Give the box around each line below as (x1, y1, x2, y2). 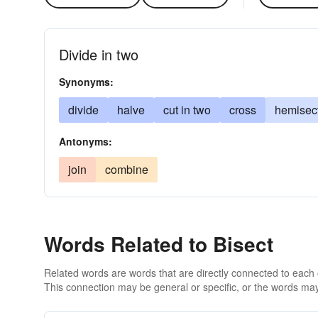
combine (105, 161, 148, 177)
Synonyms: (59, 75, 114, 89)
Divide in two (59, 44, 138, 65)
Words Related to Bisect (44, 229, 273, 258)
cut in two (163, 102, 211, 118)
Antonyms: (59, 134, 112, 148)
